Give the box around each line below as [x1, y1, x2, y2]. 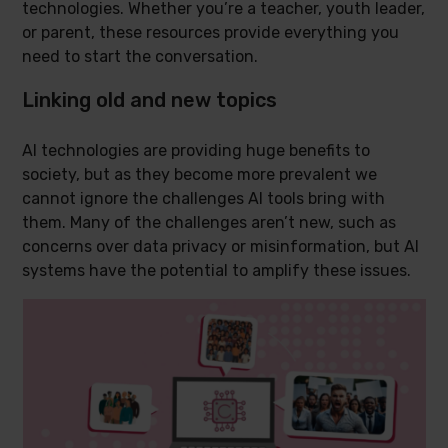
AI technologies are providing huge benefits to [22, 141, 371, 160]
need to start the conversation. [22, 47, 259, 66]
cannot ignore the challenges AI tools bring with [22, 189, 386, 208]
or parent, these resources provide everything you [22, 23, 400, 42]
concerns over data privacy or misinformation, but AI [22, 237, 420, 256]
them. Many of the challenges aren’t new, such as [22, 213, 397, 232]
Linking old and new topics [22, 88, 278, 112]
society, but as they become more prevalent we [22, 165, 378, 184]
